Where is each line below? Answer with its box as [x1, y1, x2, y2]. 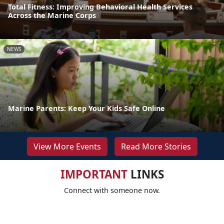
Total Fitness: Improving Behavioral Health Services [8, 1, 192, 11]
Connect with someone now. [64, 185, 160, 195]
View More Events [33, 140, 101, 152]
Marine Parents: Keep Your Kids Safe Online [8, 103, 165, 113]
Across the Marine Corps [8, 10, 96, 20]
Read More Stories [120, 140, 191, 152]
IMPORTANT [60, 166, 127, 182]
